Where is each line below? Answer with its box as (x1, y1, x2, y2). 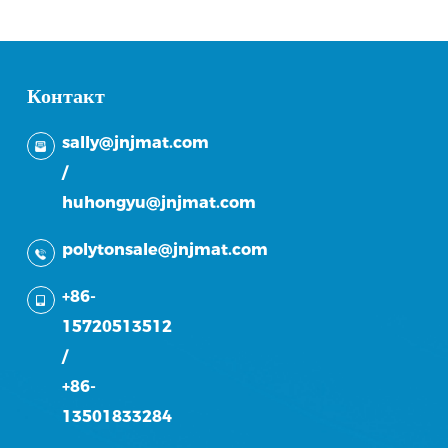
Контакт (26, 84, 105, 109)
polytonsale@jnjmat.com (61, 240, 268, 260)
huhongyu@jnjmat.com (61, 193, 256, 213)
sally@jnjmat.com (61, 133, 209, 153)
